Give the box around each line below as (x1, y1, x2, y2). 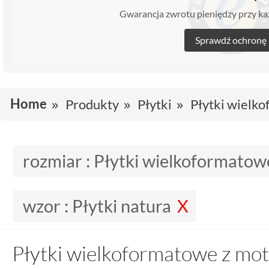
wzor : (23, 195, 72, 216)
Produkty (65, 95, 119, 112)
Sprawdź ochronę (195, 34, 267, 46)
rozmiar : (23, 150, 94, 171)
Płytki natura (72, 195, 171, 216)
